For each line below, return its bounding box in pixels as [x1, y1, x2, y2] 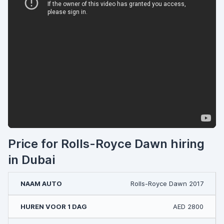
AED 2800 [173, 202, 203, 210]
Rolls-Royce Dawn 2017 [130, 179, 203, 187]
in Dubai [8, 152, 55, 167]
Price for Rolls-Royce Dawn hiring [8, 136, 204, 151]
